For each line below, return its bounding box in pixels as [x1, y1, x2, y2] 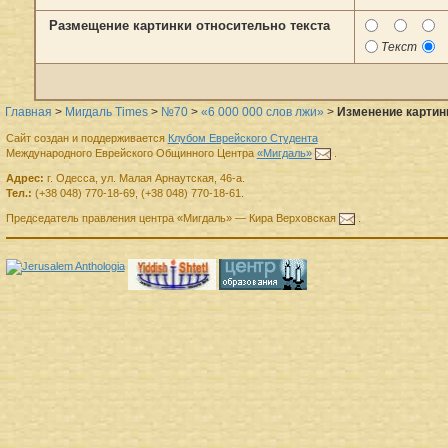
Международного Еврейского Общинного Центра [5, 146, 257, 159]
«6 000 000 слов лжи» [201, 105, 324, 120]
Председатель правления [5, 211, 136, 224]
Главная [5, 105, 52, 120]
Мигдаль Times [65, 105, 148, 120]
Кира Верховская [248, 211, 336, 224]
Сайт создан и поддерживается [5, 131, 168, 144]
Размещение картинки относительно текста [49, 18, 330, 34]
